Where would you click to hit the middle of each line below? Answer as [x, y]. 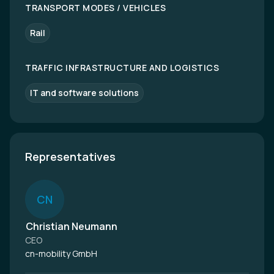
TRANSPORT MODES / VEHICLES [95, 8]
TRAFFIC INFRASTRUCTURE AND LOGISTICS [122, 68]
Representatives [70, 157]
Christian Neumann [72, 226]
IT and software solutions [84, 93]
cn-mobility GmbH [61, 254]
